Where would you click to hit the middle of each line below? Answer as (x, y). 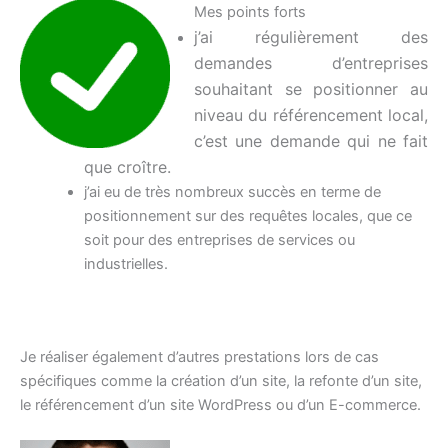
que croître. (127, 166)
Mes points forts (250, 11)
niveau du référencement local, (311, 114)
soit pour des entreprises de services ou (219, 239)
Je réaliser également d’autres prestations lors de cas (199, 356)
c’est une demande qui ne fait (311, 140)
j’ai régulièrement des (311, 36)
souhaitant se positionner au (311, 88)
